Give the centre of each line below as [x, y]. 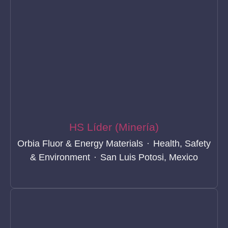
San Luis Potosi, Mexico [149, 158]
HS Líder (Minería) [114, 127]
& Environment [60, 158]
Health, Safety [182, 144]
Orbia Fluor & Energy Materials [80, 144]
